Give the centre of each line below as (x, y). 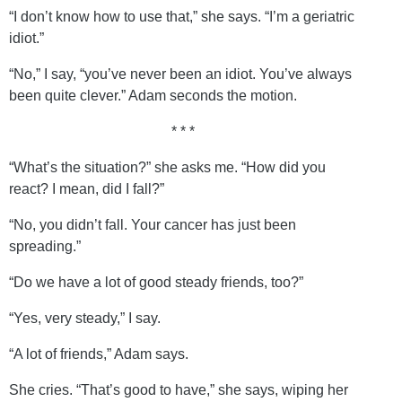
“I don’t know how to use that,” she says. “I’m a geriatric (182, 16)
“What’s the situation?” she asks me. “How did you (167, 167)
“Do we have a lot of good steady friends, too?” (156, 282)
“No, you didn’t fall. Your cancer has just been (153, 224)
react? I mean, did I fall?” (87, 188)
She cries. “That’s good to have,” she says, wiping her (179, 389)
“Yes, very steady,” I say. (85, 318)
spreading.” (45, 246)
